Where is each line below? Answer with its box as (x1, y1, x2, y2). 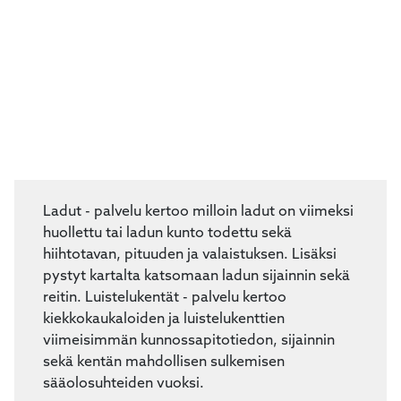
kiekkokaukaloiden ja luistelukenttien (43, 350, 285, 365)
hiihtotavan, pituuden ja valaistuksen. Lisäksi (43, 286, 337, 301)
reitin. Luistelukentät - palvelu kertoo (43, 328, 286, 344)
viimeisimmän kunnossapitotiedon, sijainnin (43, 371, 335, 387)
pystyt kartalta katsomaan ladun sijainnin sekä (43, 307, 350, 322)
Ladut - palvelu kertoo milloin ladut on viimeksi (43, 243, 354, 258)
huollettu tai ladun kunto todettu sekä (43, 264, 292, 279)
